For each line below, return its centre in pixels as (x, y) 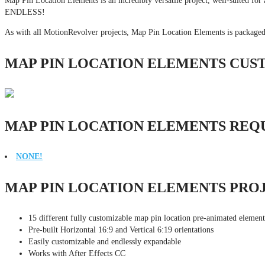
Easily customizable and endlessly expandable (105, 241)
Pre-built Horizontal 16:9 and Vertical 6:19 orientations (121, 230)
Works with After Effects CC (77, 253)
